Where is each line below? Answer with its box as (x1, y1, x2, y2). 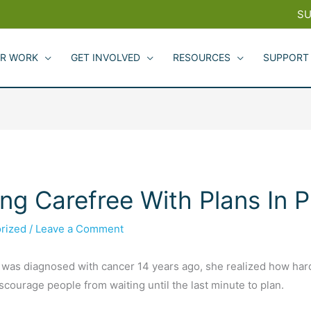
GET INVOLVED (71, 51, 140, 64)
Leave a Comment (35, 222, 124, 235)
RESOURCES (173, 51, 230, 64)
